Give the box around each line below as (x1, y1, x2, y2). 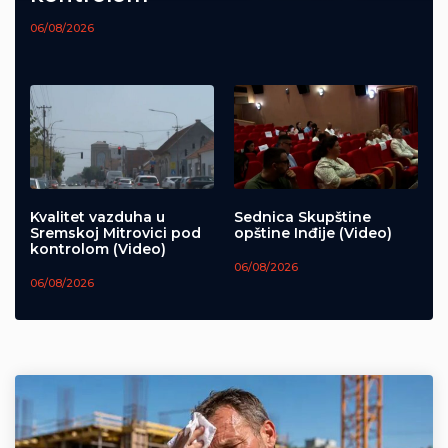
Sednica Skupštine (234, 207, 371, 226)
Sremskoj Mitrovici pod (30, 223, 201, 242)
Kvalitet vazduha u (30, 207, 165, 226)
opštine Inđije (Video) (234, 223, 392, 242)
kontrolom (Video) (30, 239, 166, 258)
